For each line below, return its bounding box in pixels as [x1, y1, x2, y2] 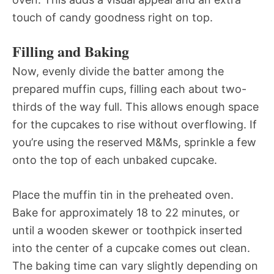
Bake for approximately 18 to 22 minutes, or [12, 206, 240, 219]
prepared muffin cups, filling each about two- [12, 82, 246, 95]
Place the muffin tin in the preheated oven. [12, 188, 234, 201]
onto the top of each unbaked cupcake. [12, 153, 217, 166]
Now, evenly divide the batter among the [12, 64, 224, 78]
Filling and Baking [12, 40, 129, 62]
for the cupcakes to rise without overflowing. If [12, 117, 257, 131]
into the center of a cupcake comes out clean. [12, 241, 250, 254]
